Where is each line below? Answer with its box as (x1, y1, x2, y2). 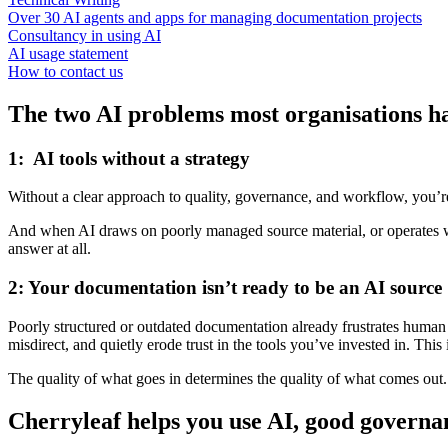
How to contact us (8, 62, 123, 80)
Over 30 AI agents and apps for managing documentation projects (8, 8, 422, 26)
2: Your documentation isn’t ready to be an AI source (8, 276, 442, 298)
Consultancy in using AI (8, 26, 161, 44)
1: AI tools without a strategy (8, 147, 250, 169)
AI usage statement (8, 44, 128, 62)
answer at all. (8, 240, 91, 258)
